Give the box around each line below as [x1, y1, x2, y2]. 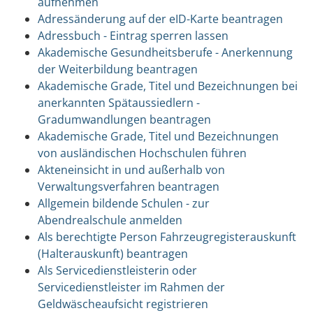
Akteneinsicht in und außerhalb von [37, 161, 225, 177]
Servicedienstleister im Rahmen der [37, 279, 225, 295]
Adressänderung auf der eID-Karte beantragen [37, 10, 283, 27]
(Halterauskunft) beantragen [37, 245, 188, 261]
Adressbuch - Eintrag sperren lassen [37, 27, 228, 43]
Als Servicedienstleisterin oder [37, 262, 197, 278]
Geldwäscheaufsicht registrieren [37, 296, 208, 312]
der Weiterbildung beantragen [37, 61, 198, 77]
